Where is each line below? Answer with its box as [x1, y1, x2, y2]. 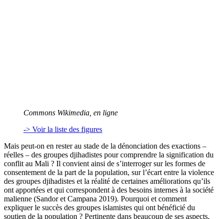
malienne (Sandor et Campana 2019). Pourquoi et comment [4, 195, 187, 203]
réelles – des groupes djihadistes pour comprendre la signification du [4, 151, 214, 159]
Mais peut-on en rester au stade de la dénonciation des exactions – [4, 142, 206, 151]
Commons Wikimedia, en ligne [23, 109, 118, 117]
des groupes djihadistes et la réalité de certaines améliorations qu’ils [4, 177, 210, 186]
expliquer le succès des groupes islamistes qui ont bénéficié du [4, 203, 195, 212]
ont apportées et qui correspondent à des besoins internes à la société [4, 186, 214, 195]
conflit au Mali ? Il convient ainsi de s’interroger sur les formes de [4, 159, 205, 168]
